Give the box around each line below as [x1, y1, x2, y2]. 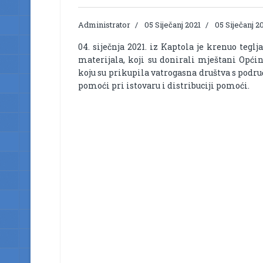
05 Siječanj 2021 [144, 19, 201, 30]
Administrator [78, 19, 130, 30]
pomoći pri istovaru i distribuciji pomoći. [78, 79, 249, 91]
